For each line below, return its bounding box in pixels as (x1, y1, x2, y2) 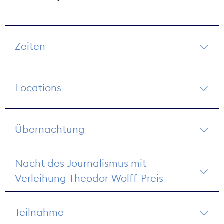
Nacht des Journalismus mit (15, 156, 146, 169)
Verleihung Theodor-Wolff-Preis (15, 171, 164, 184)
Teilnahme (15, 205, 64, 218)
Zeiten (15, 39, 45, 52)
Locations (15, 81, 61, 94)
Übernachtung (15, 122, 85, 135)
